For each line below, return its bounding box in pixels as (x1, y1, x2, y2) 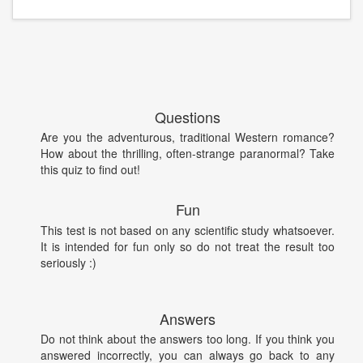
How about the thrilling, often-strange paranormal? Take (41, 145, 335, 162)
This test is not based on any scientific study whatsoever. (41, 221, 335, 238)
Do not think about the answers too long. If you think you (41, 331, 335, 348)
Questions (155, 106, 220, 127)
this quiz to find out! (41, 161, 140, 178)
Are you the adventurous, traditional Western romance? (41, 129, 335, 146)
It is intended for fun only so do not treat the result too (41, 237, 335, 254)
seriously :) (41, 254, 96, 271)
